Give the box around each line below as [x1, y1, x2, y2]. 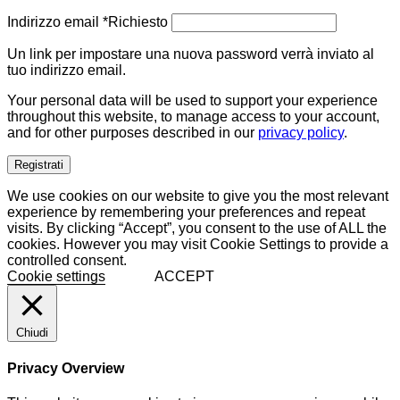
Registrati [14, 157, 63, 171]
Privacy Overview [7, 360, 124, 376]
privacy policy [258, 124, 344, 140]
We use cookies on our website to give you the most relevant [7, 187, 388, 204]
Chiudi [16, 325, 48, 339]
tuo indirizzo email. [7, 62, 126, 78]
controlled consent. [7, 252, 127, 268]
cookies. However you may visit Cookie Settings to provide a [7, 236, 388, 252]
